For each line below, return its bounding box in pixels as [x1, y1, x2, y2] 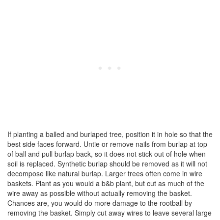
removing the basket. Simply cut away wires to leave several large [7, 208, 212, 218]
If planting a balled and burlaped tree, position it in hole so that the [7, 129, 213, 139]
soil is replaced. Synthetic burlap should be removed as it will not [7, 159, 207, 168]
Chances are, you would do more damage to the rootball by [7, 198, 192, 208]
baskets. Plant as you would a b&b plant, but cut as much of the [7, 178, 204, 188]
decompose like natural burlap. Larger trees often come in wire [7, 168, 202, 178]
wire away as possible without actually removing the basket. [7, 188, 192, 198]
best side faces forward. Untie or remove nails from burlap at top [7, 139, 207, 149]
